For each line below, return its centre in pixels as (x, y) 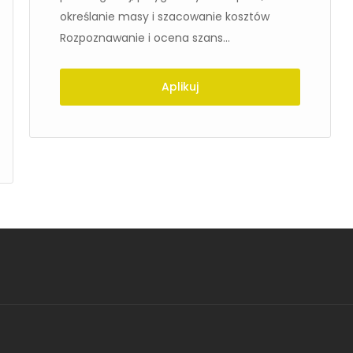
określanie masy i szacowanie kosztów (165, 17)
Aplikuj (180, 87)
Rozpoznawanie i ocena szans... (145, 38)
